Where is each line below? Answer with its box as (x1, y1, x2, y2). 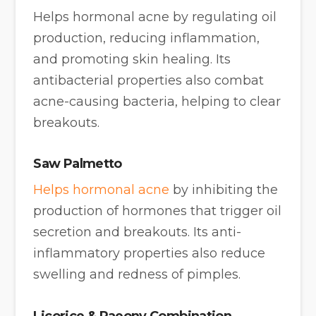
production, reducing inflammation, (33, 30, 260, 46)
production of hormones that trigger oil (33, 203, 282, 219)
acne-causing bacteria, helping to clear (33, 93, 281, 109)
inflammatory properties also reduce (33, 245, 266, 262)
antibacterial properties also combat (33, 72, 265, 88)
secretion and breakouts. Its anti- (33, 224, 242, 241)
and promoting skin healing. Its (33, 51, 231, 67)
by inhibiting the (169, 182, 279, 198)
